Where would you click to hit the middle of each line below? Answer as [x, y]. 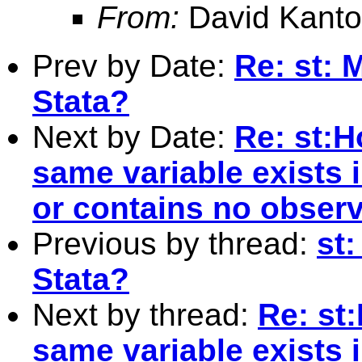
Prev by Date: [133, 65]
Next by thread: [145, 314]
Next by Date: [133, 137]
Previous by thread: [175, 243]
